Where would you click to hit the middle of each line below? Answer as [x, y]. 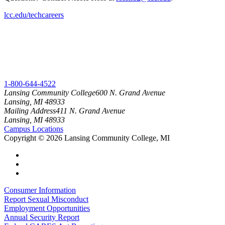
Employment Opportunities [47, 208]
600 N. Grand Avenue [130, 92]
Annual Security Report [42, 217]
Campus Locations [34, 129]
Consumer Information [40, 190]
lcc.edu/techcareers [34, 15]
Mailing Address [30, 110]
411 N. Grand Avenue [90, 110]
